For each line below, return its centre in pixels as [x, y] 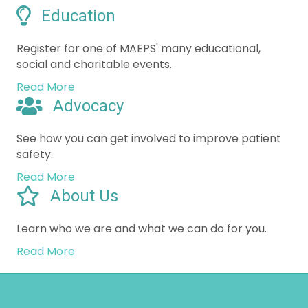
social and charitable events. [94, 21]
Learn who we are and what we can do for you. [142, 185]
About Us [84, 152]
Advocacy [88, 62]
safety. [35, 111]
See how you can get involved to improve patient [149, 95]
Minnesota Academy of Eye [114, 275]
